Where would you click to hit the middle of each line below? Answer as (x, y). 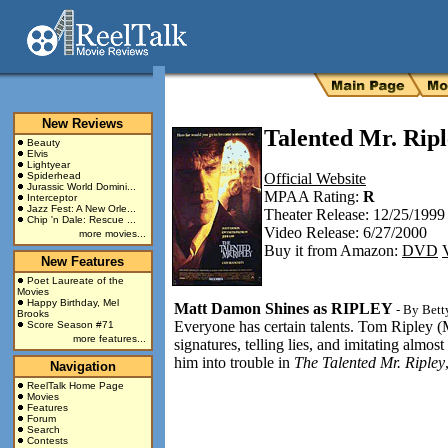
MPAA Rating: (313, 196)
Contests (47, 440)
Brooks (32, 313)
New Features (82, 261)
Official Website (315, 178)
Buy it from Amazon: (333, 250)
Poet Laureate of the (75, 280)
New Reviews (82, 123)
